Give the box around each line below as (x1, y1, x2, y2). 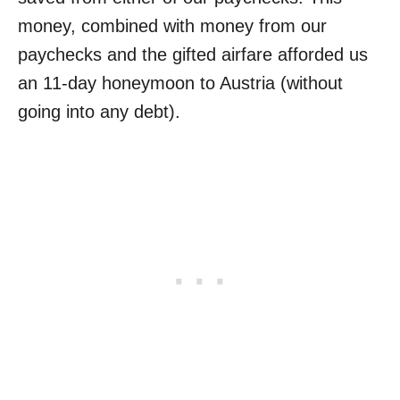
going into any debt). (18, 101, 180, 121)
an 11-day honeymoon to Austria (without (18, 72, 343, 93)
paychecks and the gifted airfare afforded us (18, 44, 368, 64)
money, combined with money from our (18, 15, 327, 36)
